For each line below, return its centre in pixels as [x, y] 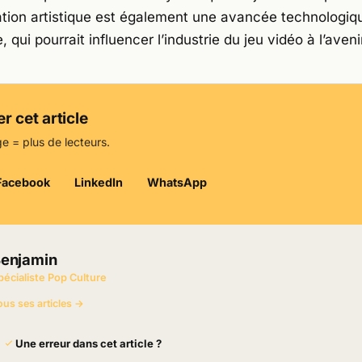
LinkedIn [98, 182]
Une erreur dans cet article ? [89, 343]
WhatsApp [177, 182]
